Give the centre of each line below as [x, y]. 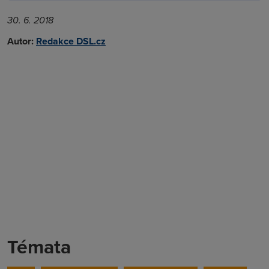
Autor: [20, 41]
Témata [39, 246]
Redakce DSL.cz [71, 41]
